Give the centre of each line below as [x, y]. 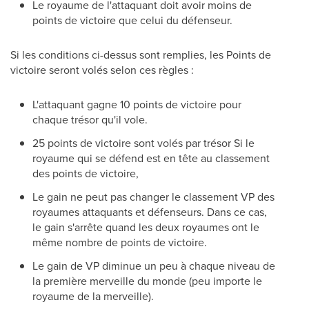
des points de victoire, [86, 173]
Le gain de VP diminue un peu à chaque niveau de [154, 266]
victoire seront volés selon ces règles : [102, 70]
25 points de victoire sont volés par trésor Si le [143, 143]
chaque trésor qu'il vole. [90, 119]
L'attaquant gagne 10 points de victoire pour [137, 104]
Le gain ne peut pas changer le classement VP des [153, 197]
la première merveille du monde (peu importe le [147, 281]
